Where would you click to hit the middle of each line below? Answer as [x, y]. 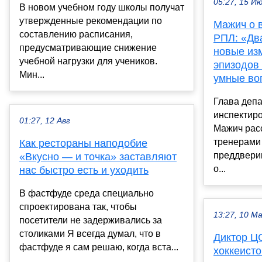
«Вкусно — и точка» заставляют [98, 157]
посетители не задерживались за [91, 220]
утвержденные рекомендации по [91, 21]
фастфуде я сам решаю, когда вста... [99, 247]
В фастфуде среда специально [87, 194]
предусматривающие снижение [88, 48]
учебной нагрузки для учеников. [88, 61]
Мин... [32, 75]
